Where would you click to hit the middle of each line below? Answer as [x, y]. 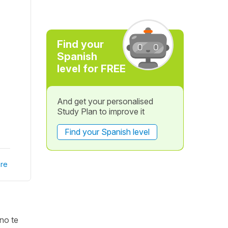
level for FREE [91, 69]
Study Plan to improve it [101, 111]
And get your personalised [105, 101]
